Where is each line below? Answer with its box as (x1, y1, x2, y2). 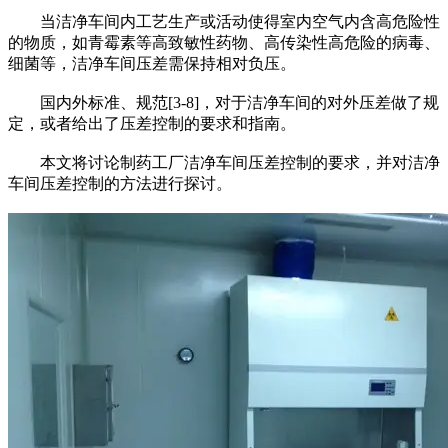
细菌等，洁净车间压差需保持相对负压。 (8, 54, 296, 72)
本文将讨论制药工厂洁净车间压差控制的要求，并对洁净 (8, 153, 440, 171)
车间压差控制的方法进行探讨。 (8, 174, 232, 192)
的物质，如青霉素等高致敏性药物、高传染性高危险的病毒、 (8, 33, 440, 51)
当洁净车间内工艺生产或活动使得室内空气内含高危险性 (8, 12, 440, 30)
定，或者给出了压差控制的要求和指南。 (8, 114, 296, 132)
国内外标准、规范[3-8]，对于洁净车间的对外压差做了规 (8, 93, 439, 111)
